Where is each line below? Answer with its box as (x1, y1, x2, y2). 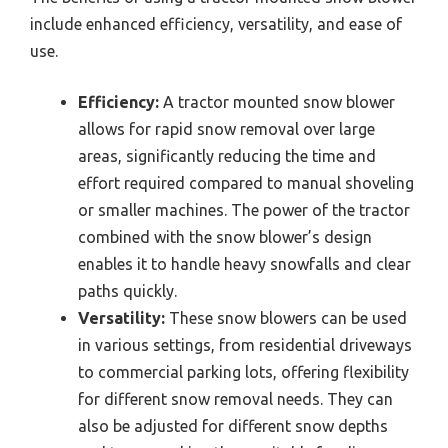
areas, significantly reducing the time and (78, 147, 376, 166)
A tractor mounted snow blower (159, 93, 395, 112)
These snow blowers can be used (165, 309, 407, 328)
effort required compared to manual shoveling (78, 174, 414, 193)
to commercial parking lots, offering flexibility (78, 363, 409, 382)
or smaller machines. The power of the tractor (78, 201, 410, 220)
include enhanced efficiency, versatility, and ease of (30, 15, 402, 34)
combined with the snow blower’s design (78, 228, 372, 247)
